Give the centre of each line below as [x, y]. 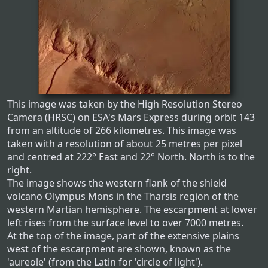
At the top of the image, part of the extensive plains [123, 236]
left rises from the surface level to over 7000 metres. [125, 223]
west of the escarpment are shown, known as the [119, 249]
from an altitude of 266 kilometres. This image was [122, 131]
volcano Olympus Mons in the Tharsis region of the [123, 197]
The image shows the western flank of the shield [117, 183]
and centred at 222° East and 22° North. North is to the [131, 157]
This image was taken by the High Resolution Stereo [125, 104]
